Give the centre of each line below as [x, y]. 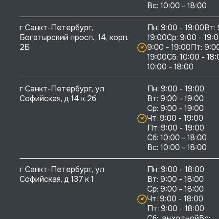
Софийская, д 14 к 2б [58, 99]
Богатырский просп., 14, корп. [75, 38]
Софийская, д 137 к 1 [57, 179]
